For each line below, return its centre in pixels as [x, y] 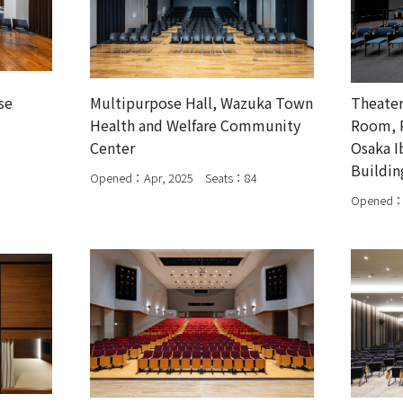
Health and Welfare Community [195, 125]
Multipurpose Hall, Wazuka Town [201, 102]
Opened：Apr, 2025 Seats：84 [173, 177]
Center [112, 147]
